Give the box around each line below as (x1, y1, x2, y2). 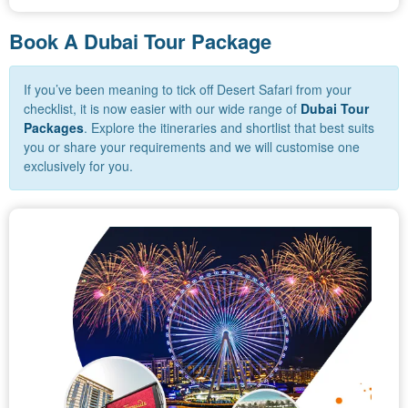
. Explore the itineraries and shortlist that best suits (84, 118, 374, 138)
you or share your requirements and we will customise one (24, 138, 360, 157)
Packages (24, 118, 84, 138)
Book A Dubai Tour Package (9, 26, 277, 56)
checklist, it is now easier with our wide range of (24, 99, 301, 118)
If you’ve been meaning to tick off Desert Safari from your (24, 80, 352, 99)
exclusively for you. (24, 157, 137, 176)
